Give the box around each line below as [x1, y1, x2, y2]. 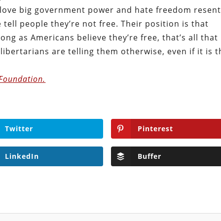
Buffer [137, 151, 161, 161]
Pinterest [137, 124, 173, 134]
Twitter [4, 124, 33, 134]
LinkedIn [4, 151, 39, 161]
